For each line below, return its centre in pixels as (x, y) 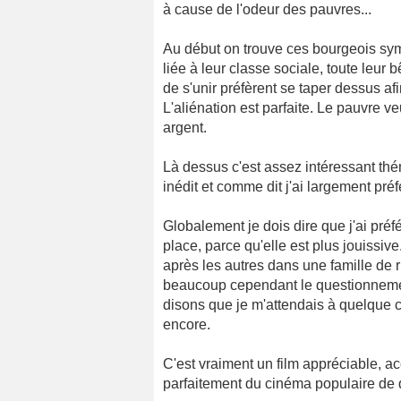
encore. (187, 325)
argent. (185, 128)
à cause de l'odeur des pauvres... (267, 10)
